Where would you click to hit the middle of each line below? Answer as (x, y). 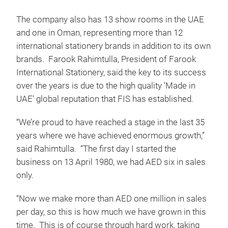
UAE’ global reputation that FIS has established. (105, 99)
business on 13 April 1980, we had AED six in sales (111, 162)
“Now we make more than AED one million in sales (111, 199)
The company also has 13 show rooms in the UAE (110, 20)
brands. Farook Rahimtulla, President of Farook (106, 59)
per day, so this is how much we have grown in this (111, 212)
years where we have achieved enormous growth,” (110, 136)
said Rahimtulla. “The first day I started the (96, 149)
